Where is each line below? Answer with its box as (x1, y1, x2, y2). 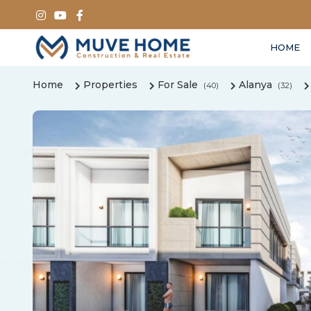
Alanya (239, 78, 272, 92)
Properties (83, 78, 137, 92)
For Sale (158, 78, 198, 92)
